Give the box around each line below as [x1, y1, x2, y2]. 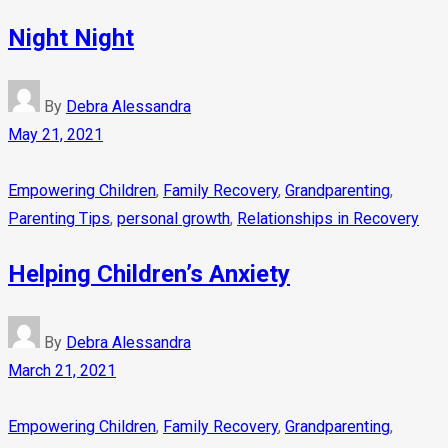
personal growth [117, 209, 230, 229]
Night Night [8, 24, 134, 53]
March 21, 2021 [8, 360, 116, 380]
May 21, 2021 [8, 125, 103, 145]
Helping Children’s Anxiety [8, 259, 290, 288]
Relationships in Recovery [237, 209, 419, 229]
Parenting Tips [8, 209, 110, 229]
